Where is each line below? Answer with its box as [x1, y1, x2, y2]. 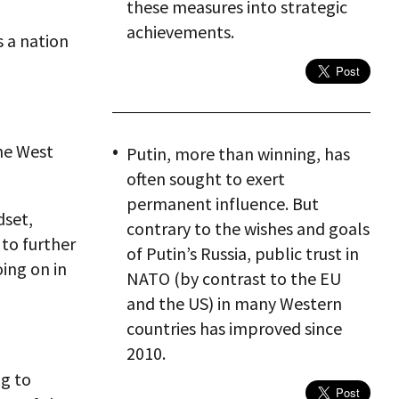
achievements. [126, 20, 234, 43]
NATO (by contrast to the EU [126, 267, 341, 289]
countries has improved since [126, 317, 342, 339]
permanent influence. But [126, 192, 319, 215]
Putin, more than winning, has [126, 142, 350, 165]
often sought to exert [126, 167, 285, 190]
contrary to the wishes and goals [126, 217, 370, 240]
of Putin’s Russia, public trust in [126, 242, 359, 265]
